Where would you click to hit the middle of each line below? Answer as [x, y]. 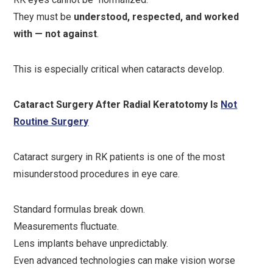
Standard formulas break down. [80, 209]
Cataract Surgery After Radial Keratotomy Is [117, 105]
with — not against [55, 34]
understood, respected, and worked [157, 17]
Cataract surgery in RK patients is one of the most [119, 157]
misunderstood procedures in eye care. [97, 174]
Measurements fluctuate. [66, 226]
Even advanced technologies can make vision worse [125, 261]
